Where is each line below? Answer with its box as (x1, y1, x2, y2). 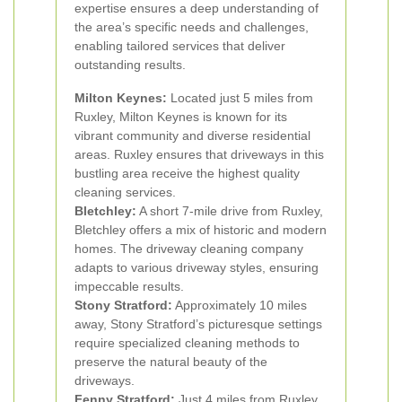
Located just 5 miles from (167, 91, 313, 105)
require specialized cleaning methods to (74, 336, 300, 350)
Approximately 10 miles (172, 298, 307, 312)
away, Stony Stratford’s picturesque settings (74, 317, 322, 331)
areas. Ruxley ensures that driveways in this (74, 147, 324, 162)
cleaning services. (74, 185, 176, 199)
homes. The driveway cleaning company (74, 241, 303, 256)
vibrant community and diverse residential (74, 128, 310, 143)
